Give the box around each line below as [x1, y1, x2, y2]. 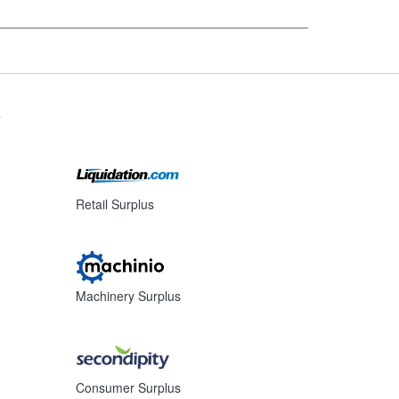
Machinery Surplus [76, 287, 182, 305]
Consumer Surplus [76, 379, 182, 396]
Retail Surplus [76, 195, 155, 213]
